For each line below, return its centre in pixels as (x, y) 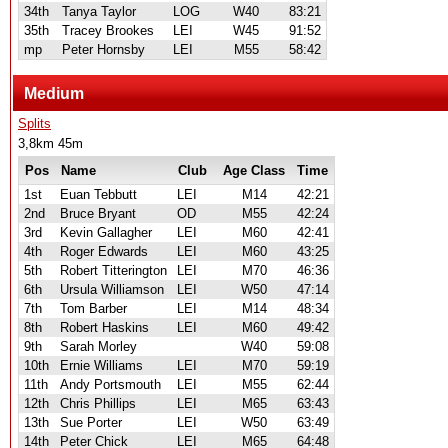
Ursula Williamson (112, 289)
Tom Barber (93, 308)
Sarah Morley (98, 346)
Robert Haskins (104, 327)
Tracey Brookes (108, 30)
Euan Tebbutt (98, 194)
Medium (54, 93)
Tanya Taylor (99, 11)
